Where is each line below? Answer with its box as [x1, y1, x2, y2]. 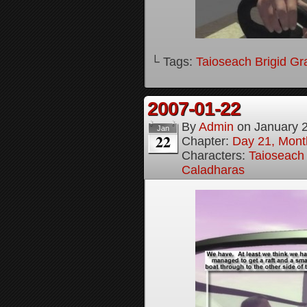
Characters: [182, 149, 249, 162]
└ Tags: [151, 55, 196, 69]
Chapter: [182, 134, 232, 148]
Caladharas [182, 163, 245, 177]
